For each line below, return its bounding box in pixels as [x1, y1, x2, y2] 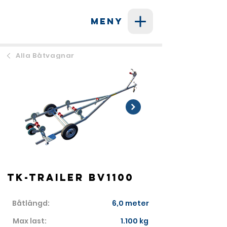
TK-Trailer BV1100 [7, 171, 134, 183]
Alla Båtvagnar [16, 51, 75, 60]
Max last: [13, 216, 47, 226]
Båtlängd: [12, 198, 50, 208]
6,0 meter [112, 198, 149, 208]
